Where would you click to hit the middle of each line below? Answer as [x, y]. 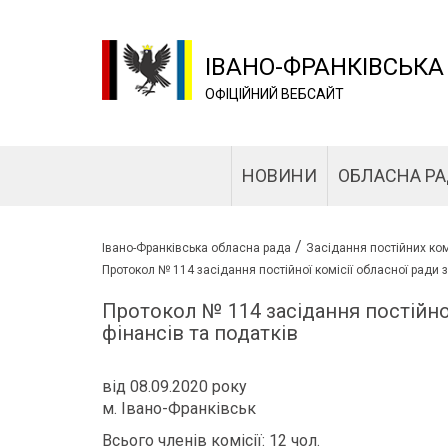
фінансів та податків [200, 333]
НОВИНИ [279, 175]
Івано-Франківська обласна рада [196, 248]
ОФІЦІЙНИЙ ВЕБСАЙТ [274, 94]
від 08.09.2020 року [174, 386]
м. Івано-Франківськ [179, 408]
